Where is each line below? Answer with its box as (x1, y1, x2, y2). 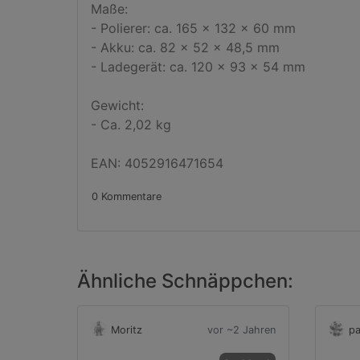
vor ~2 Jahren (207, 324, 276, 336)
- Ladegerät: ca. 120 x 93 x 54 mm (91, 59, 305, 75)
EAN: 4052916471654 (91, 155, 223, 171)
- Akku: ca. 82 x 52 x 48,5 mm (91, 39, 280, 55)
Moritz (111, 324, 142, 336)
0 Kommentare (92, 190, 162, 202)
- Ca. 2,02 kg (91, 117, 171, 133)
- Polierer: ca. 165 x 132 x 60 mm (91, 20, 296, 36)
